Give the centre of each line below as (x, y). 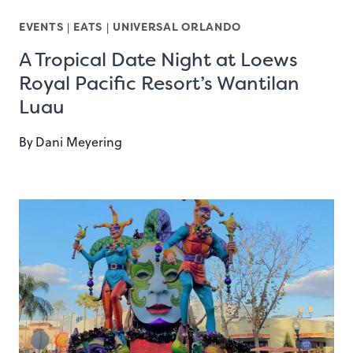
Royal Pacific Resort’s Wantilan (159, 84)
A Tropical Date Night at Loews (158, 60)
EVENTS (41, 27)
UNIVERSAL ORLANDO (177, 27)
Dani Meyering (79, 142)
